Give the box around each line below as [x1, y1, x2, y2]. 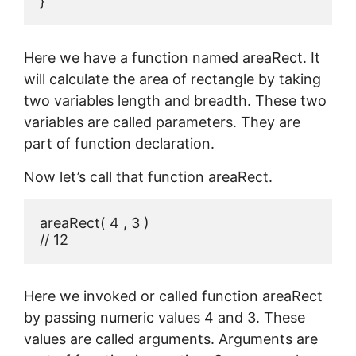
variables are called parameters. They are [24, 114, 300, 131]
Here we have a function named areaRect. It [24, 49, 320, 67]
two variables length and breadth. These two [24, 92, 327, 110]
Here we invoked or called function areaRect [24, 288, 323, 305]
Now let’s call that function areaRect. [24, 168, 273, 185]
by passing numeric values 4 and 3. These [24, 309, 305, 327]
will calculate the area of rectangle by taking [24, 71, 321, 88]
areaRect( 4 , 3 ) [40, 215, 149, 232]
